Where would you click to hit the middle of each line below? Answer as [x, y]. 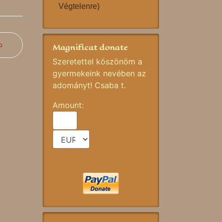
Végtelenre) [79, 6]
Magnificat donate [90, 47]
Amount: [69, 105]
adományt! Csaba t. [89, 85]
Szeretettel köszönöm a [97, 61]
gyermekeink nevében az [99, 73]
